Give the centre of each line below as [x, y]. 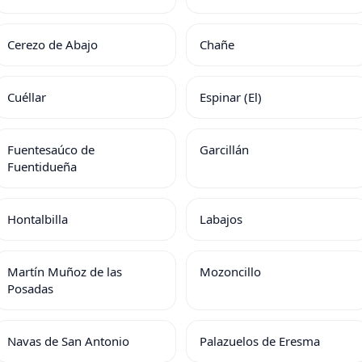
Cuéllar [26, 97]
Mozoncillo [230, 271]
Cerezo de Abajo [52, 44]
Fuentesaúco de [51, 149]
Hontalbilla [37, 219]
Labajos [221, 219]
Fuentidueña [42, 166]
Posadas [30, 288]
